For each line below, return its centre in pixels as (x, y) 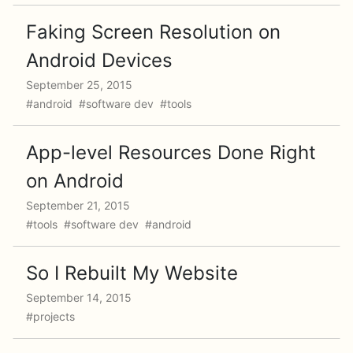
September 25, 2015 (79, 85)
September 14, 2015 (79, 297)
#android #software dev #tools (110, 104)
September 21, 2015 (78, 205)
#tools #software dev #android (110, 224)
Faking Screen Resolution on (153, 32)
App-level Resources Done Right (171, 152)
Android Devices (99, 60)
